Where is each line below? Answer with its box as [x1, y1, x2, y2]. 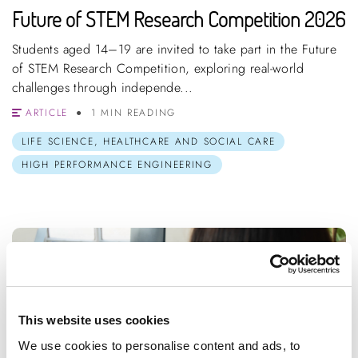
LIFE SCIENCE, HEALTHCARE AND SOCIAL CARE [22, 133, 276, 149]
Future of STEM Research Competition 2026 [12, 5, 345, 33]
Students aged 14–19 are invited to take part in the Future [12, 39, 337, 58]
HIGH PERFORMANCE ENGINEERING [22, 157, 213, 172]
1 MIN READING [90, 105, 176, 120]
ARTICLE [26, 105, 68, 120]
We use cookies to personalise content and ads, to [18, 338, 300, 352]
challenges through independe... [12, 78, 193, 97]
